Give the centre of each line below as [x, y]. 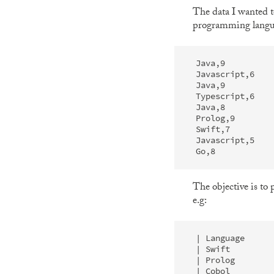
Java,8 [210, 107]
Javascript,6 [225, 74]
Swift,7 [213, 129]
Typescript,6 [225, 96]
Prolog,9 [215, 118]
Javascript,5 [225, 140]
